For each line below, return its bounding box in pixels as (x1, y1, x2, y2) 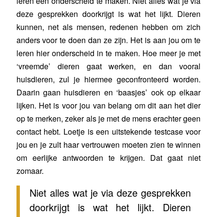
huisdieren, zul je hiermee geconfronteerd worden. (16, 74, 201, 85)
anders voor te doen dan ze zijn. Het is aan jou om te (16, 34, 201, 46)
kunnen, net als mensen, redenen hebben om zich (16, 21, 201, 33)
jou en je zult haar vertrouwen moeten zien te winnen (16, 139, 201, 151)
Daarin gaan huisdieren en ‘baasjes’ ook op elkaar (16, 87, 201, 98)
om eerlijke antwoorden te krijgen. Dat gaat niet (16, 152, 201, 164)
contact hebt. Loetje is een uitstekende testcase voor (16, 126, 201, 138)
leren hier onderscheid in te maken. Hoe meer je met (16, 47, 201, 59)
